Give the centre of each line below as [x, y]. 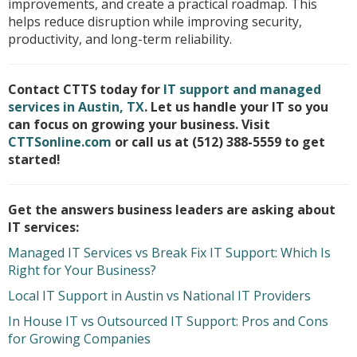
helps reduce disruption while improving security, [155, 22]
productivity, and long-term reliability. [120, 39]
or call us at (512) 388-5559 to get [218, 142]
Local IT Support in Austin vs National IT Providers [159, 296]
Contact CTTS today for [86, 89]
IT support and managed [242, 89]
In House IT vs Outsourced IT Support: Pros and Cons [168, 321]
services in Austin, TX [76, 107]
